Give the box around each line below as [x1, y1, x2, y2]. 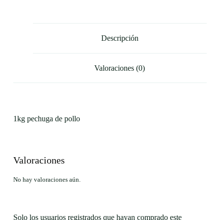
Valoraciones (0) [94, 63, 145, 72]
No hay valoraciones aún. [13, 176, 81, 184]
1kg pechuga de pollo [13, 114, 80, 123]
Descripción [101, 34, 138, 43]
